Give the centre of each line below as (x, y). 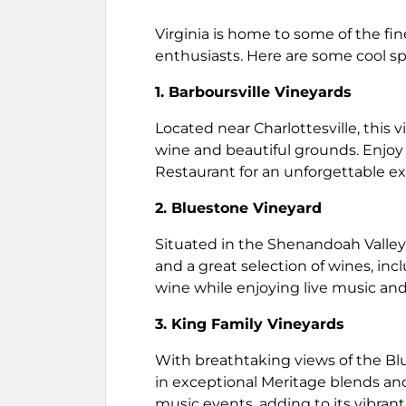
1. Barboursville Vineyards (253, 92)
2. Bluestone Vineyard (238, 208)
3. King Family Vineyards (250, 324)
